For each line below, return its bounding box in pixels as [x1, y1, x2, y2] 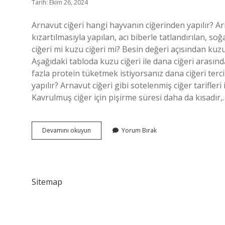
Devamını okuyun [42, 126, 91, 135]
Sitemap [32, 176, 62, 187]
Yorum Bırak [122, 126, 157, 135]
